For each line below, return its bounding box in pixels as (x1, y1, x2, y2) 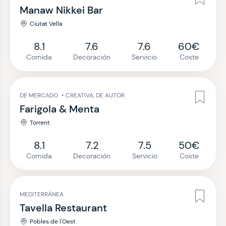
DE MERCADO (20, 91, 60, 99)
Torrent (30, 119, 50, 127)
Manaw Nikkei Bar (20, 4, 103, 17)
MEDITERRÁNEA (20, 190, 64, 198)
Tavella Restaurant (20, 201, 107, 214)
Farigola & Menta (20, 102, 99, 116)
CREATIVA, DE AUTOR (66, 91, 125, 99)
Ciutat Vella (30, 20, 62, 28)
